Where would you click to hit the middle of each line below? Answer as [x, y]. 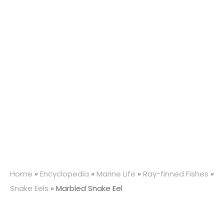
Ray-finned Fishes [176, 174]
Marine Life [116, 174]
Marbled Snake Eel [89, 188]
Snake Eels [29, 188]
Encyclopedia [64, 174]
